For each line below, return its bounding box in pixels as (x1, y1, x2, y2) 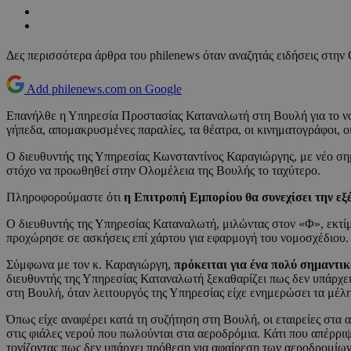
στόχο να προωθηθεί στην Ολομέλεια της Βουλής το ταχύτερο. (6, 164, 320, 178)
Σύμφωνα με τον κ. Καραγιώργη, (6, 258, 174, 272)
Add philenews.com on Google (27, 82, 182, 96)
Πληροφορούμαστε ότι (6, 190, 121, 204)
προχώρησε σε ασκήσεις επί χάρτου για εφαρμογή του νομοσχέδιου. (6, 231, 349, 245)
